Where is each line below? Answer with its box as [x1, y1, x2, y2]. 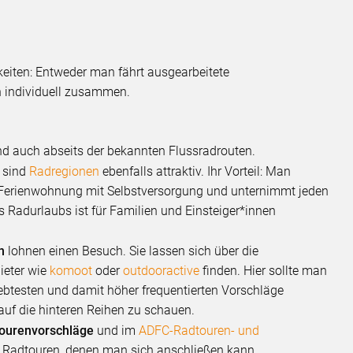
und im [94, 322, 139, 338]
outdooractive [123, 262, 200, 278]
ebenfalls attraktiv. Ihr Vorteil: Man [99, 163, 292, 179]
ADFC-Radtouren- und [139, 322, 260, 338]
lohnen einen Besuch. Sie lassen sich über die [5, 243, 259, 258]
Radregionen [29, 163, 100, 179]
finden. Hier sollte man [199, 262, 328, 278]
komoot [50, 262, 93, 278]
